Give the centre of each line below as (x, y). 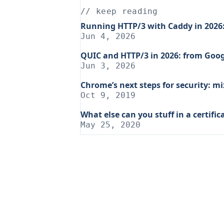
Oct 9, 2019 (108, 95)
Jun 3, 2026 (108, 65)
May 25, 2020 (110, 125)
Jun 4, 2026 (108, 36)
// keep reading (119, 11)
